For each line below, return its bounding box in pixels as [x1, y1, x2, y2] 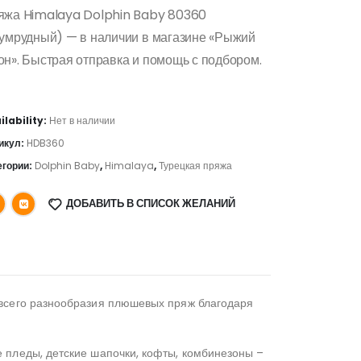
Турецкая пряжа [158, 158, 232, 172]
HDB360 [26, 135, 64, 150]
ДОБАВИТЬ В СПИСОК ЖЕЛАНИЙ [65, 195, 235, 211]
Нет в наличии [48, 113, 115, 127]
